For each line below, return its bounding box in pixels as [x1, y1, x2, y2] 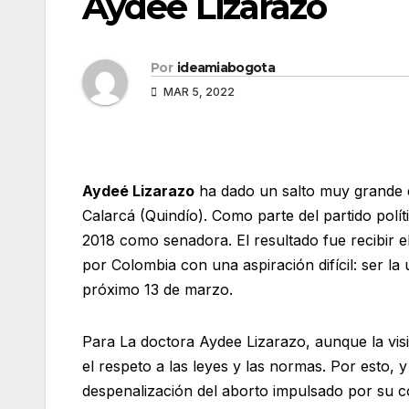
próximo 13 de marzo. [82, 279, 233, 299]
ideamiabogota [176, 58, 275, 76]
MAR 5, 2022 [161, 84, 235, 99]
